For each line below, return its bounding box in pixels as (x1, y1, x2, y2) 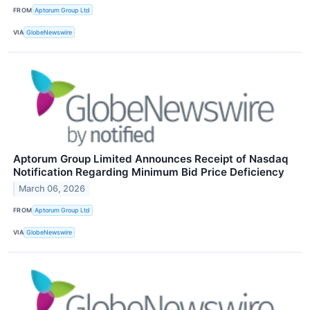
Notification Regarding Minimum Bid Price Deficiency (13, 165, 284, 179)
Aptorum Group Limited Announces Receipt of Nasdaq (13, 152, 288, 165)
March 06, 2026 (19, 183, 86, 194)
